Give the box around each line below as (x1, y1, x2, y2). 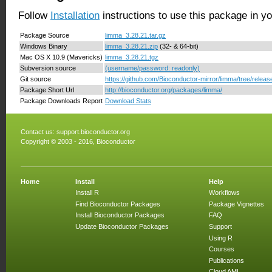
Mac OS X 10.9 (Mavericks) (20, 53, 103, 61)
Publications (209, 256, 244, 264)
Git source (20, 75, 51, 83)
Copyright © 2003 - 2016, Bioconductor (21, 138, 135, 146)
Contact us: (21, 127, 56, 135)
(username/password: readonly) (105, 64, 200, 72)
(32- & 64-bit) (158, 42, 199, 50)
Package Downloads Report (20, 97, 103, 104)
